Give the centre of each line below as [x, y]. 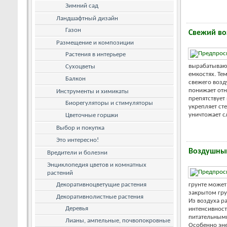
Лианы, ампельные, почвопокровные [118, 220]
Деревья [77, 208]
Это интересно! [78, 140]
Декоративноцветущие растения [101, 184]
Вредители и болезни [77, 153]
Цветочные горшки [92, 115]
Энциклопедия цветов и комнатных [97, 165]
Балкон [75, 79]
